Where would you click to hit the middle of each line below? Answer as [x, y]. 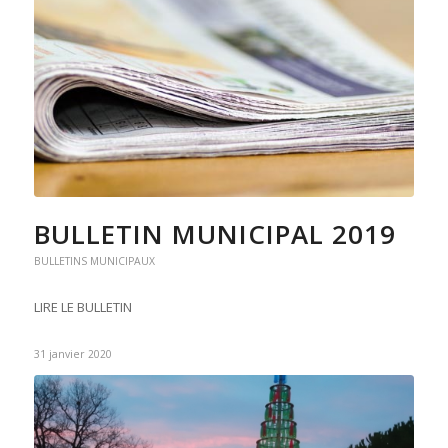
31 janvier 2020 [72, 354]
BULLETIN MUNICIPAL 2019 [214, 234]
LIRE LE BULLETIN [82, 307]
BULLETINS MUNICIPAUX [94, 261]
